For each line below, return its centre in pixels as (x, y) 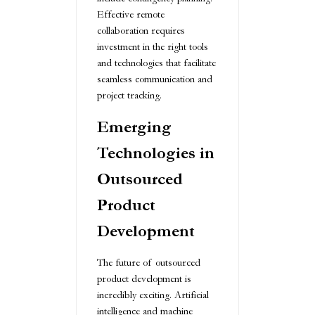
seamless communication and (155, 79)
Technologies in (156, 153)
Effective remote (131, 14)
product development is (144, 278)
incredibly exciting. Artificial (153, 295)
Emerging (134, 127)
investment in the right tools (153, 46)
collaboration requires (141, 30)
